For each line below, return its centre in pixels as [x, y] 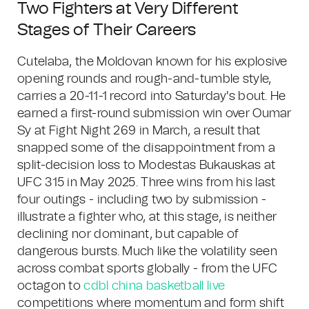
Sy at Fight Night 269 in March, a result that [139, 131]
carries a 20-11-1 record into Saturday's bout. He [152, 97]
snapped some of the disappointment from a [147, 148]
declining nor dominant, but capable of [128, 235]
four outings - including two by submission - [142, 200]
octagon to [51, 286]
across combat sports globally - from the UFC [148, 269]
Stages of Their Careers [107, 30]
